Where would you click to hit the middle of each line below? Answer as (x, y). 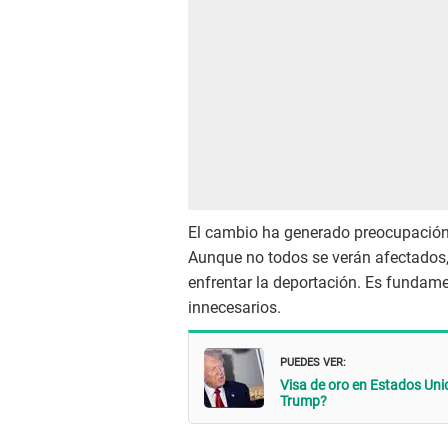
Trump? (303, 400)
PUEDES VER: (313, 360)
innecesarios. (234, 308)
